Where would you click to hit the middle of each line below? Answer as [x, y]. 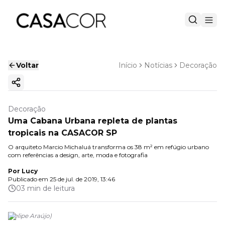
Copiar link [36, 87]
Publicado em [28, 179]
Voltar [27, 65]
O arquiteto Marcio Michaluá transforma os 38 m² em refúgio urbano [108, 147]
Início [128, 65]
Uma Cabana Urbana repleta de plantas [93, 121]
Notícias [158, 65]
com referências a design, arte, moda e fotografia [78, 155]
